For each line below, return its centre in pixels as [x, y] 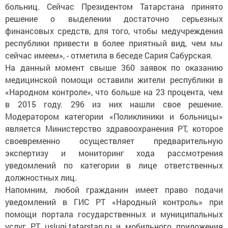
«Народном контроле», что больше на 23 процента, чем [114, 92]
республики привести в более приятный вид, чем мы [114, 43]
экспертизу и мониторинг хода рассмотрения [114, 153]
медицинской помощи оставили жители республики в [114, 80]
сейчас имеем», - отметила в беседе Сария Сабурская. [109, 55]
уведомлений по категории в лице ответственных [114, 165]
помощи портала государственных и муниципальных [114, 214]
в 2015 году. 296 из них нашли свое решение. [114, 104]
